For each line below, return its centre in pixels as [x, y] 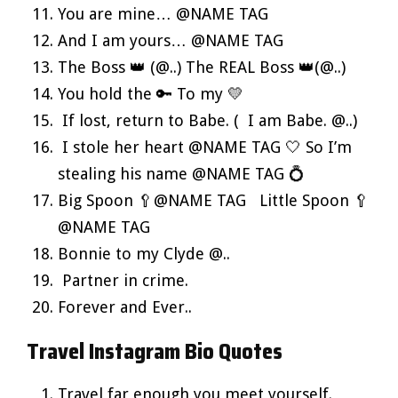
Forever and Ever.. [125, 306]
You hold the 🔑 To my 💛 [151, 93]
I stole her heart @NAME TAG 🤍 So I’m [205, 147]
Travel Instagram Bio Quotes [155, 351]
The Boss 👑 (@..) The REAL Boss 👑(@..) [202, 67]
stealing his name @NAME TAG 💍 [181, 173]
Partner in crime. [123, 280]
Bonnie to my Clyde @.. [144, 253]
